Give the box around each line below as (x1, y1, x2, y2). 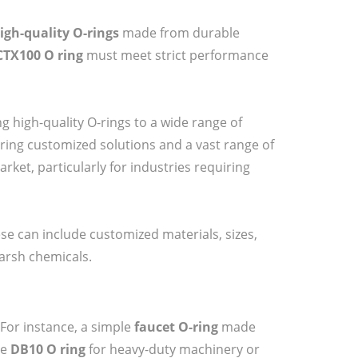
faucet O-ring (134, 317, 218, 336)
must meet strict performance (83, 46, 268, 64)
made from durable (119, 23, 240, 42)
